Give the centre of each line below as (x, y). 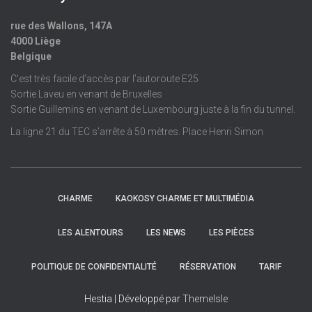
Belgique (31, 56)
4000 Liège (36, 41)
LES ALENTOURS (91, 233)
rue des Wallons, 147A (61, 26)
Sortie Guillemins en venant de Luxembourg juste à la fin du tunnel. (153, 109)
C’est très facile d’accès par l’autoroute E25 (104, 79)
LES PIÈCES (232, 233)
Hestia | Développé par (133, 299)
